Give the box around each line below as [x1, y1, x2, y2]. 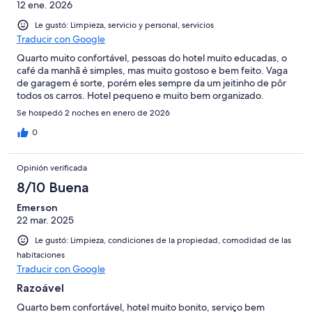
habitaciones [17, 249, 65, 260]
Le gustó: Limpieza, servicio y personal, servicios [35, 19, 214, 31]
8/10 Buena [17, 178, 89, 196]
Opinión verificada [17, 162, 87, 173]
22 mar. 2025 [17, 213, 74, 226]
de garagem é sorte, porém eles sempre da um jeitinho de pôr [17, 76, 286, 89]
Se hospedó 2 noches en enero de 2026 [17, 107, 170, 118]
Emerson [17, 201, 58, 214]
